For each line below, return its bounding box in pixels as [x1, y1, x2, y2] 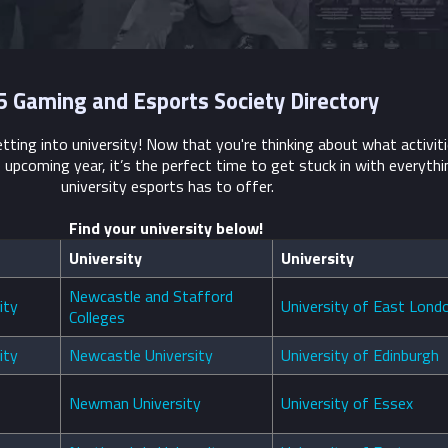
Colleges [69, 305, 125, 330]
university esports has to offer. [61, 174, 274, 199]
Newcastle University [69, 343, 213, 368]
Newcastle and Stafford [69, 284, 233, 309]
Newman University [69, 391, 201, 416]
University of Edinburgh [281, 343, 439, 368]
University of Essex [281, 391, 413, 416]
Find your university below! [68, 216, 267, 241]
